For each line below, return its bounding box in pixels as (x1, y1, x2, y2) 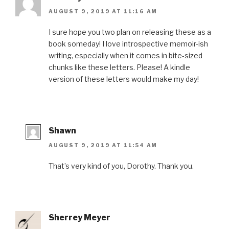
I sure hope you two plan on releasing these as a (49, 28, 211, 37)
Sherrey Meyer (49, 212, 110, 222)
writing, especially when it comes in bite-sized (49, 51, 202, 60)
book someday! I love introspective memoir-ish (49, 39, 208, 49)
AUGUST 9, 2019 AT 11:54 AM (49, 142, 158, 148)
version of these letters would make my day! (49, 75, 199, 84)
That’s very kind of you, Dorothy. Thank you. (49, 161, 194, 170)
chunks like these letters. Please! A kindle (49, 63, 190, 72)
